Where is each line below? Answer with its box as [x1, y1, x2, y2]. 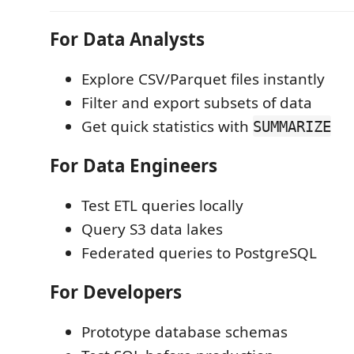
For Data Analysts [50, 27, 205, 51]
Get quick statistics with [81, 115, 253, 137]
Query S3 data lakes [81, 218, 223, 239]
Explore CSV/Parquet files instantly [81, 68, 325, 89]
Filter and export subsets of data [81, 92, 312, 113]
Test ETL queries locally [81, 194, 243, 216]
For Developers [50, 280, 182, 304]
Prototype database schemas [81, 321, 288, 342]
